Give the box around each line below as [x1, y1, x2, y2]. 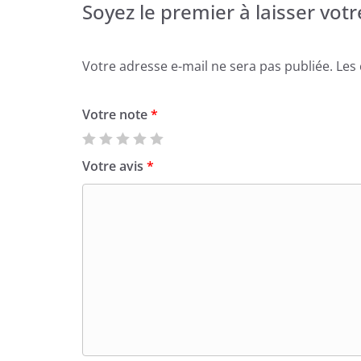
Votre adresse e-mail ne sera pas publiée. [82, 56, 333, 75]
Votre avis [82, 156, 147, 175]
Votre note [82, 105, 151, 123]
